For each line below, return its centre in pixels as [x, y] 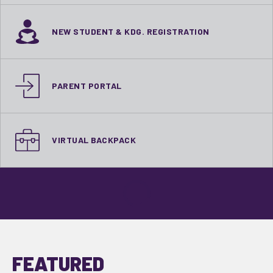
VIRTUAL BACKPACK [94, 140]
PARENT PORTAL [87, 86]
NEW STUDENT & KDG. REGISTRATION [131, 31]
